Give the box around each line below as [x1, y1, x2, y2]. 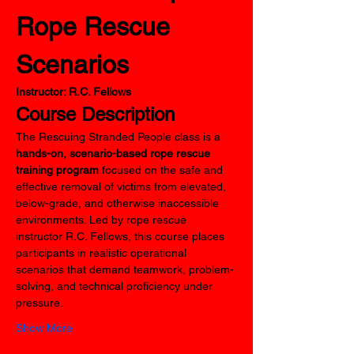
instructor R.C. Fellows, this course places [16, 230, 228, 243]
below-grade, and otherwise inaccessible [16, 197, 222, 209]
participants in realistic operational [16, 247, 190, 259]
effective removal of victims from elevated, [16, 180, 229, 193]
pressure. [16, 296, 63, 309]
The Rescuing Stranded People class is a [16, 130, 224, 143]
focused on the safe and [99, 164, 226, 176]
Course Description [16, 104, 175, 125]
